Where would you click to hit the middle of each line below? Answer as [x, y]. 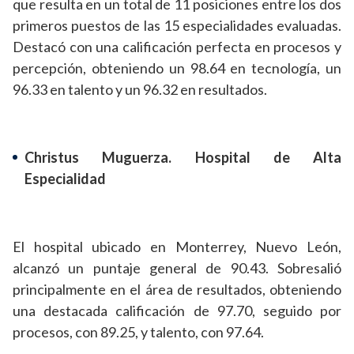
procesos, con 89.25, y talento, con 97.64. [138, 332]
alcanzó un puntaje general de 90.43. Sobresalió [177, 268]
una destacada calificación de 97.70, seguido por [177, 311]
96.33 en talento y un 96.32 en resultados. [140, 90]
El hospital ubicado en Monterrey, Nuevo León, [177, 247]
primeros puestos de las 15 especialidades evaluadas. [177, 26]
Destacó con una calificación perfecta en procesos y [177, 47]
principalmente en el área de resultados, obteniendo [177, 290]
